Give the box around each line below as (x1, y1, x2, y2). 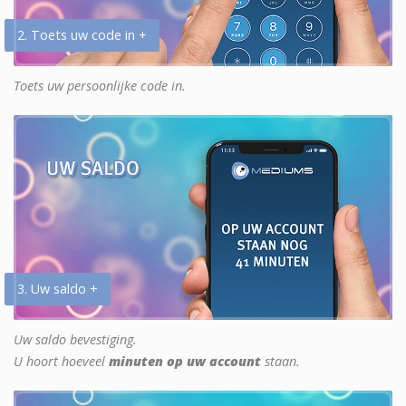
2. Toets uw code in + (17, 25, 147, 43)
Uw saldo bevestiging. (14, 330, 137, 348)
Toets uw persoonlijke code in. (14, 76, 186, 94)
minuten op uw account (109, 352, 261, 370)
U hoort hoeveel (14, 352, 109, 370)
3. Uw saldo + (17, 279, 98, 297)
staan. (261, 352, 300, 370)
